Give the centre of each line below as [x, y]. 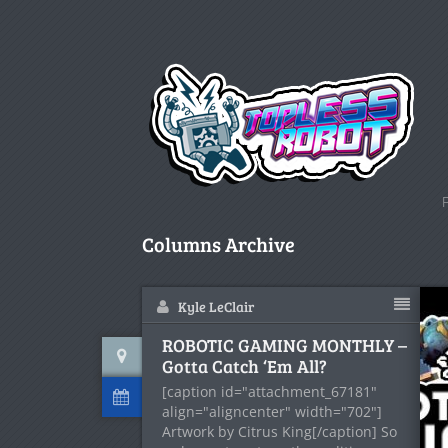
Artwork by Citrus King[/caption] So [279, 431]
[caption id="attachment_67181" [269, 391]
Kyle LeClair [216, 306]
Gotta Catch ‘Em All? [244, 366]
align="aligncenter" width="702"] [272, 411]
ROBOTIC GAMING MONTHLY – [284, 345]
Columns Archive [218, 244]
